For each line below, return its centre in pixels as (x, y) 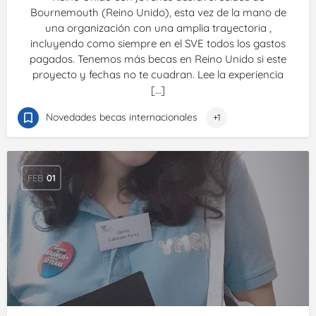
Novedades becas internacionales (122, 117)
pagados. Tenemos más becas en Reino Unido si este (158, 59)
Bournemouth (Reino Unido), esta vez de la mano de (158, 12)
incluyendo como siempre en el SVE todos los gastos (158, 43)
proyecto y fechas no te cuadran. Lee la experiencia (158, 74)
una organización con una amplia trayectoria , (158, 28)
